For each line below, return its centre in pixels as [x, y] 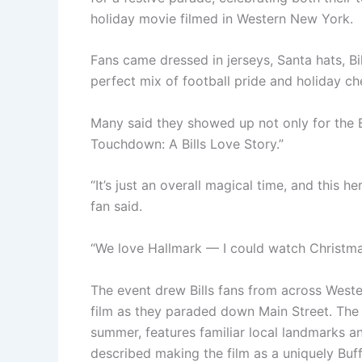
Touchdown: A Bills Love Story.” [187, 143]
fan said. [116, 206]
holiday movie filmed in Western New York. [222, 18]
